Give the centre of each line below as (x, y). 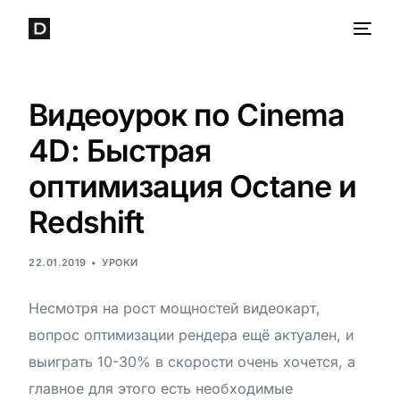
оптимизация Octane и (193, 186)
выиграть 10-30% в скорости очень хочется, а (192, 362)
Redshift (87, 222)
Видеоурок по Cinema (187, 115)
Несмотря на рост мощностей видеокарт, (175, 308)
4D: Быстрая (120, 150)
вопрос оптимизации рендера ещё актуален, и (192, 335)
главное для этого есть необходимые (161, 388)
